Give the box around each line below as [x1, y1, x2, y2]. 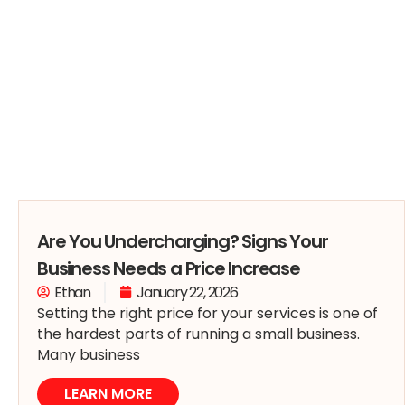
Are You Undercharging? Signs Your [37, 228, 328, 254]
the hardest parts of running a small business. [37, 323, 360, 344]
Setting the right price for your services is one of [37, 302, 378, 324]
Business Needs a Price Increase [37, 255, 300, 281]
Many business [37, 344, 140, 365]
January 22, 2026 [137, 281, 238, 303]
